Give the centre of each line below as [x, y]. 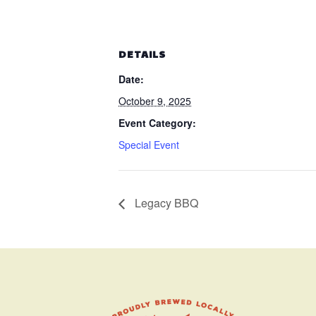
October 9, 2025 [155, 101]
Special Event [149, 145]
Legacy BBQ [165, 202]
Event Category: [157, 123]
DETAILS [142, 54]
